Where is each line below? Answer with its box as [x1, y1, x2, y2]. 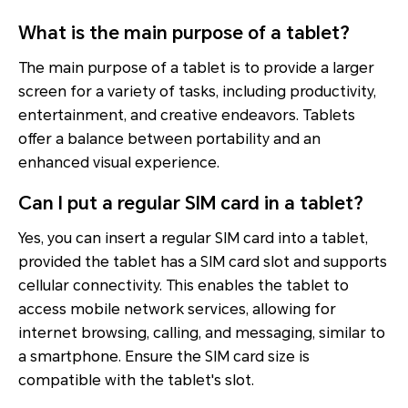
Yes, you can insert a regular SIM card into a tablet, [18, 229, 368, 247]
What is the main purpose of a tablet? [18, 21, 350, 44]
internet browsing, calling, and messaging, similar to [18, 323, 385, 342]
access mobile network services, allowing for [18, 300, 336, 318]
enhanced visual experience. [18, 153, 219, 171]
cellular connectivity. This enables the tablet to [18, 276, 349, 294]
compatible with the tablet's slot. [18, 371, 254, 389]
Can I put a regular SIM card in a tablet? [18, 191, 363, 214]
